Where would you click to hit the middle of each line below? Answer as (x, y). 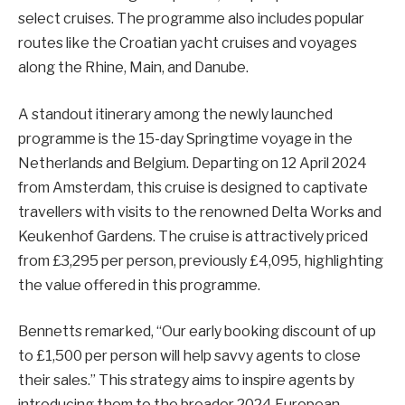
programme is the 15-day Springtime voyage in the (185, 138)
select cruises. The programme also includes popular (191, 19)
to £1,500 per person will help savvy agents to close (189, 356)
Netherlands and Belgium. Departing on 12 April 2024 (193, 163)
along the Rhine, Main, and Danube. (133, 68)
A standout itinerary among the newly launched (175, 114)
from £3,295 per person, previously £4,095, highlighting (201, 260)
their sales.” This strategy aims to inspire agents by (186, 381)
